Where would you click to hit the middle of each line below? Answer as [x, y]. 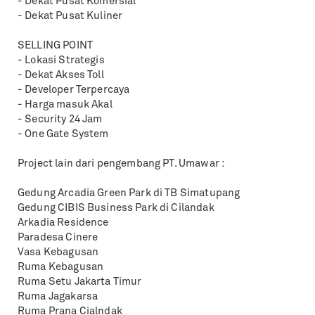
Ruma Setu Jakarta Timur [80, 282]
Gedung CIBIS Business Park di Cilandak [116, 208]
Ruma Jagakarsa [58, 297]
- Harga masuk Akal [65, 105]
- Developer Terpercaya [74, 90]
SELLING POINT [55, 46]
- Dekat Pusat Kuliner [70, 17]
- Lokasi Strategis [61, 61]
